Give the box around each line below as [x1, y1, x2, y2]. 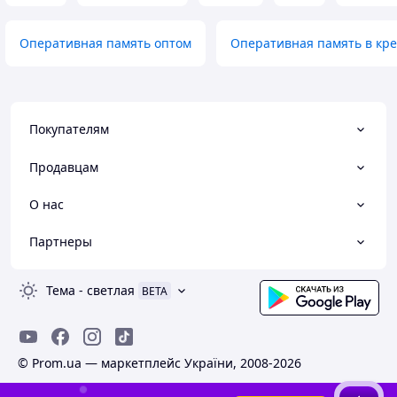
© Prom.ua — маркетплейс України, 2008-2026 [18, 354, 301, 372]
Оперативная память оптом [19, 35, 191, 52]
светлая [87, 282, 135, 300]
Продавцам [29, 158, 98, 175]
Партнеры [29, 233, 92, 251]
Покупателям [29, 121, 109, 138]
